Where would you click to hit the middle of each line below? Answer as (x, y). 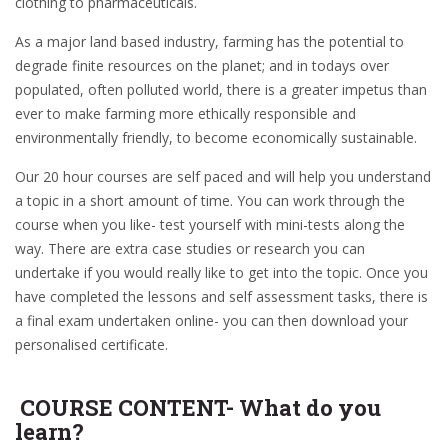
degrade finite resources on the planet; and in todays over (202, 65)
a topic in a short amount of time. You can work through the (210, 200)
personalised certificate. (91, 344)
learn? (49, 431)
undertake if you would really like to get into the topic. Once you (221, 272)
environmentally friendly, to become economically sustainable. (216, 137)
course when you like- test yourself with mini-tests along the (210, 224)
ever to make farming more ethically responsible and (185, 113)
